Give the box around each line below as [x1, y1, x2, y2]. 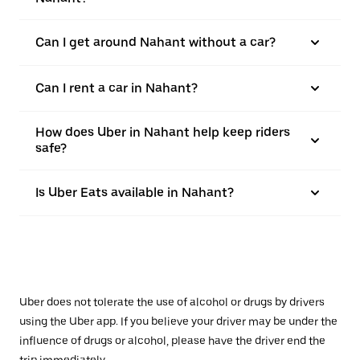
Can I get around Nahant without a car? [35, 35, 276, 50]
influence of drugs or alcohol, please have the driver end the [19, 334, 325, 347]
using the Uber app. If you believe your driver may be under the [19, 315, 337, 328]
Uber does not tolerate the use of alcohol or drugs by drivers [19, 296, 325, 309]
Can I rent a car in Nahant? [35, 80, 198, 96]
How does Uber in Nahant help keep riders [35, 125, 290, 140]
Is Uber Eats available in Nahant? [35, 185, 234, 200]
